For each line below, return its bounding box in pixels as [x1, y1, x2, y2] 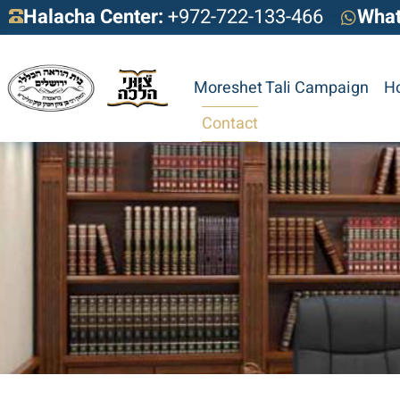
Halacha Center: [23, 3, 163, 31]
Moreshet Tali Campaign [194, 76, 370, 100]
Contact [201, 112, 258, 136]
